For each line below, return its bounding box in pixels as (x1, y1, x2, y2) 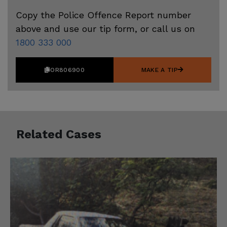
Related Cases (16, 127, 101, 141)
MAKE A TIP (141, 66, 178, 73)
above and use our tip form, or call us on (16, 23, 195, 34)
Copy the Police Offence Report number (16, 9, 191, 20)
